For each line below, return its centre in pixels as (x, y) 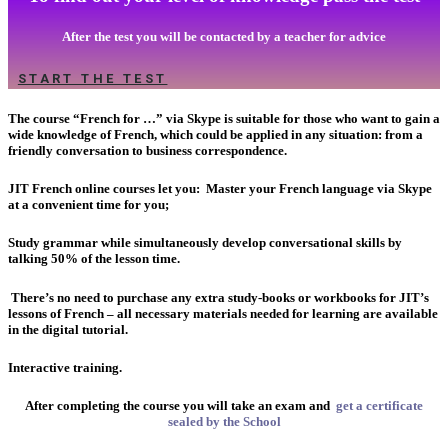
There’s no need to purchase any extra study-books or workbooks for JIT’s (218, 297)
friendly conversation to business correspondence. (147, 151)
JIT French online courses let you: (105, 189)
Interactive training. (65, 367)
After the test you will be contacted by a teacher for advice (224, 37)
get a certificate (379, 405)
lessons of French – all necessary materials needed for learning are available (223, 313)
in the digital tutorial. (68, 329)
